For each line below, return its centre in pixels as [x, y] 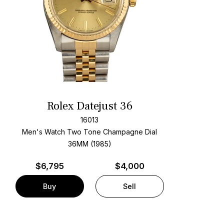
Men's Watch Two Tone [62, 132]
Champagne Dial [130, 132]
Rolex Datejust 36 [89, 106]
